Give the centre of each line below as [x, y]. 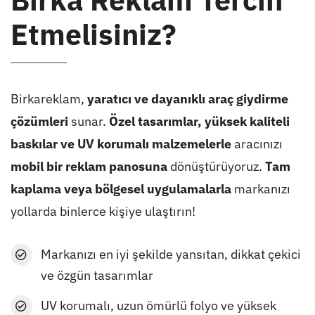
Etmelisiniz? [93, 34]
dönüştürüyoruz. [216, 167]
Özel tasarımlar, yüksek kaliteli [199, 122]
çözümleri [39, 122]
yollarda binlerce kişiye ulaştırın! [103, 212]
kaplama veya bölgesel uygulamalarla [121, 189]
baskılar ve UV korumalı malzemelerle [121, 144]
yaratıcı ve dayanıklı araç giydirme [187, 99]
